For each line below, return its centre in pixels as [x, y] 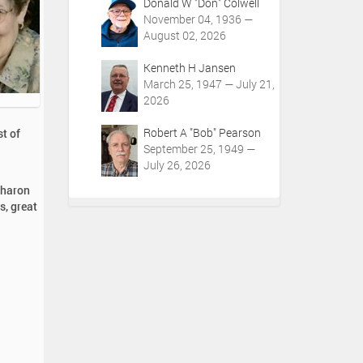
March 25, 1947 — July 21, [209, 84]
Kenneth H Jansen [189, 68]
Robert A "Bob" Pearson [202, 132]
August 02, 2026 [184, 35]
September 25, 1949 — [199, 149]
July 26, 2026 [177, 165]
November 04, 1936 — [198, 19]
